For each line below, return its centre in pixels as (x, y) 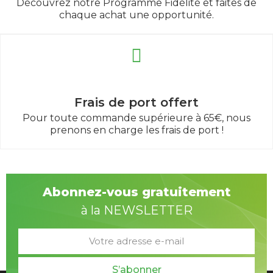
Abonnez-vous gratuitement (136, 192)
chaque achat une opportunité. (136, 15)
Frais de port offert (136, 102)
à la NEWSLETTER (136, 210)
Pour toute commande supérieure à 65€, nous (136, 118)
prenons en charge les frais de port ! (136, 130)
